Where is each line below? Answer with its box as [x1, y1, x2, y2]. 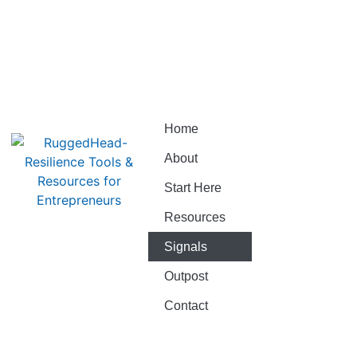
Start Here [164, 181, 222, 194]
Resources [164, 210, 226, 224]
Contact [164, 299, 208, 312]
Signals [164, 240, 207, 253]
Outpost [164, 269, 208, 283]
